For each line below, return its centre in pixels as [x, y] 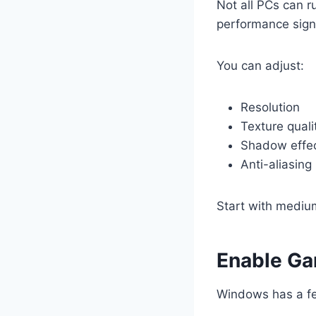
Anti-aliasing [276, 164]
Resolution [270, 107]
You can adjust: [260, 65]
